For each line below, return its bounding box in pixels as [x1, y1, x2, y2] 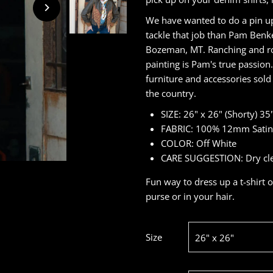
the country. [145, 87, 199, 99]
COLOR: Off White [160, 136, 236, 149]
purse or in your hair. [145, 190, 235, 202]
